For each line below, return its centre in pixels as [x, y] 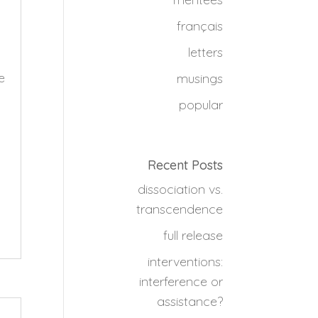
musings [199, 78]
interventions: [185, 261]
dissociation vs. [180, 189]
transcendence [179, 209]
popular [201, 104]
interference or [181, 281]
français [199, 26]
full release [193, 235]
